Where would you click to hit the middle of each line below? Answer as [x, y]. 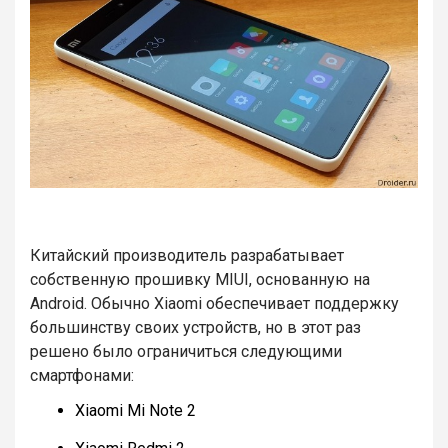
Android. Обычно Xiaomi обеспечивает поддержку [214, 303]
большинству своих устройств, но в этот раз [195, 327]
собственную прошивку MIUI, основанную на [200, 279]
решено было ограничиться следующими [186, 351]
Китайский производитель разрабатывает [187, 255]
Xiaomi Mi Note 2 [135, 410]
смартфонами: [82, 375]
